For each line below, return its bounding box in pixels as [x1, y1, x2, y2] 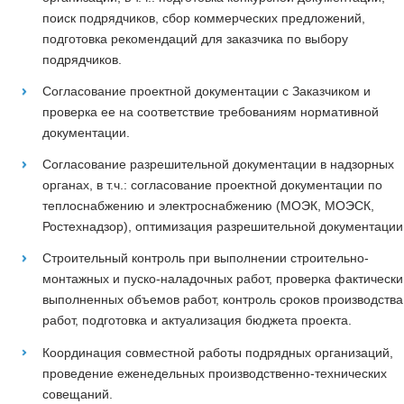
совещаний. [41, 386, 113, 401]
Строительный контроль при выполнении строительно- [41, 251, 369, 266]
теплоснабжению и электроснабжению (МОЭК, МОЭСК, [41, 198, 374, 214]
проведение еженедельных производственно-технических [41, 365, 387, 381]
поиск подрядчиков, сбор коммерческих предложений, [41, 10, 365, 25]
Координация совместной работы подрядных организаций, [41, 344, 393, 360]
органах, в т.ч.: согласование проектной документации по [41, 178, 382, 193]
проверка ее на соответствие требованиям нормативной [41, 104, 379, 119]
